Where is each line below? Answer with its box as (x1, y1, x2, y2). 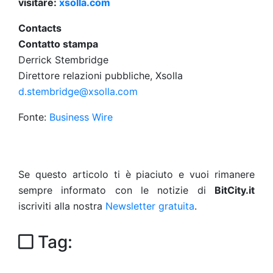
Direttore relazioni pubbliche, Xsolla (18, 69, 183, 82)
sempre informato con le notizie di (18, 184, 214, 196)
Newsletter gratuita (105, 200, 194, 212)
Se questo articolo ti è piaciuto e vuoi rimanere (18, 168, 255, 180)
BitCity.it (214, 184, 255, 196)
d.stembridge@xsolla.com (18, 85, 138, 97)
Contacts (18, 22, 62, 34)
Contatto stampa (18, 38, 98, 50)
